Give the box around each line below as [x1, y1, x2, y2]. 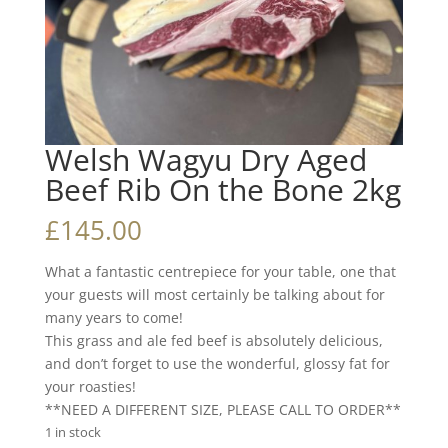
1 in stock [44, 422, 101, 441]
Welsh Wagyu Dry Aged [44, 138, 367, 180]
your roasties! [44, 376, 136, 396]
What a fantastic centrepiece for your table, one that [44, 261, 396, 281]
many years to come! [44, 307, 183, 327]
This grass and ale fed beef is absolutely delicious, [44, 330, 383, 350]
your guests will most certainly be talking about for [44, 284, 385, 304]
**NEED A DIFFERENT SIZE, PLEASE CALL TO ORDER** [44, 399, 401, 419]
